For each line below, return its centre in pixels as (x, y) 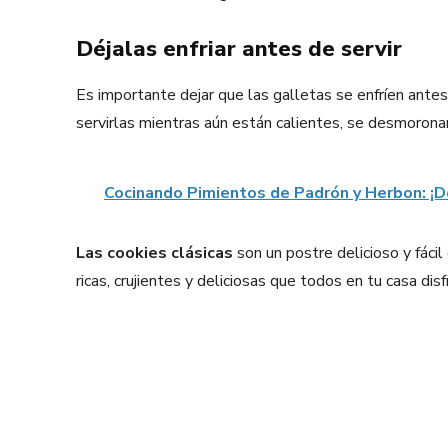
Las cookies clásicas (154, 253)
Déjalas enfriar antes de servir (239, 49)
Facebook (274, 340)
